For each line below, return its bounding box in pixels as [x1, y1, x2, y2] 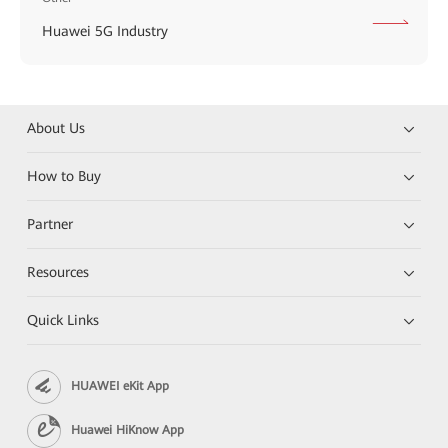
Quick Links [27, 311, 100, 328]
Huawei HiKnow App [71, 423, 185, 438]
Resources [27, 263, 90, 280]
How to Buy [27, 167, 102, 184]
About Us [27, 119, 86, 136]
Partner [27, 215, 74, 232]
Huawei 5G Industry [42, 22, 168, 39]
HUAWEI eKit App [71, 379, 170, 394]
